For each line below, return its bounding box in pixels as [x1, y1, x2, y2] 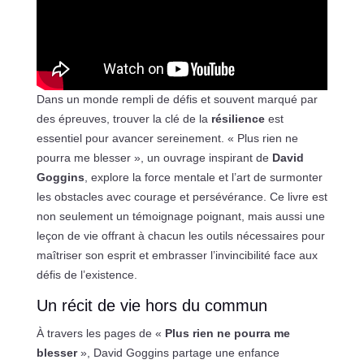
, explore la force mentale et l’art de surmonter [84, 171, 323, 184]
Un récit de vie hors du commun [36, 297, 267, 315]
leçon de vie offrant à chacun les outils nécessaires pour [36, 229, 325, 243]
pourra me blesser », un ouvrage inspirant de [36, 151, 272, 165]
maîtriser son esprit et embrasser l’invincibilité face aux [36, 249, 318, 262]
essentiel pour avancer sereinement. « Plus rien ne [36, 132, 298, 145]
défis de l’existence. [36, 268, 137, 282]
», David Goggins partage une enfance [76, 346, 279, 360]
